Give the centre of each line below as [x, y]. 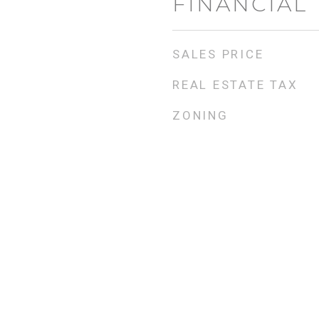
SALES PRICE [218, 54]
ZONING [200, 115]
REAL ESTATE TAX [235, 85]
